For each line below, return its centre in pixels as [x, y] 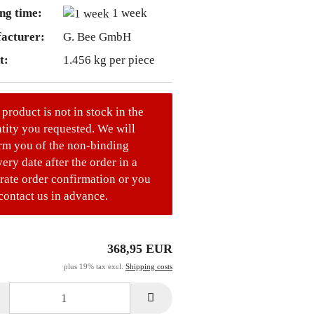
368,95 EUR [140, 249]
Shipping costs [149, 267]
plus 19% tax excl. [95, 267]
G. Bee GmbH [97, 36]
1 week [129, 13]
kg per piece [123, 60]
